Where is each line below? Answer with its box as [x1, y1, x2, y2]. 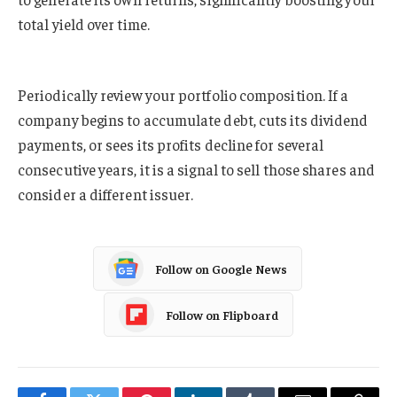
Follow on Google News [155, 260, 287, 276]
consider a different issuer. [18, 184, 194, 205]
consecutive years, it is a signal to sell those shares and [18, 160, 375, 180]
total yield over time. [18, 14, 150, 35]
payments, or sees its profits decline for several [18, 135, 324, 155]
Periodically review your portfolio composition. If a [18, 85, 349, 105]
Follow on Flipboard [166, 306, 278, 323]
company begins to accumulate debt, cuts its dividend [18, 110, 369, 130]
